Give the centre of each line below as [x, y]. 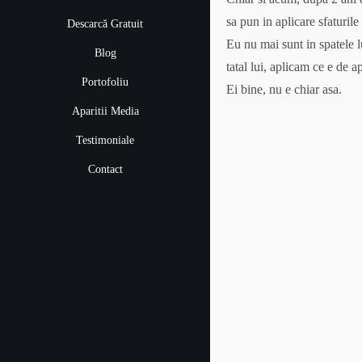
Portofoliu [105, 82]
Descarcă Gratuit [105, 23]
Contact [105, 169]
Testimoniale [105, 140]
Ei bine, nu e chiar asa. [284, 89]
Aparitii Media [105, 111]
